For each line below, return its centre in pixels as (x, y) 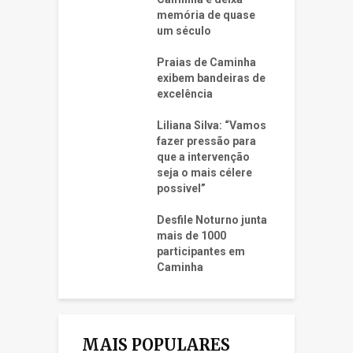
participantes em (201, 252)
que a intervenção (203, 157)
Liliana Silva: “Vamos (212, 126)
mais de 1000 (191, 236)
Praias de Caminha (206, 63)
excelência (185, 94)
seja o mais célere (204, 173)
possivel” (181, 189)
